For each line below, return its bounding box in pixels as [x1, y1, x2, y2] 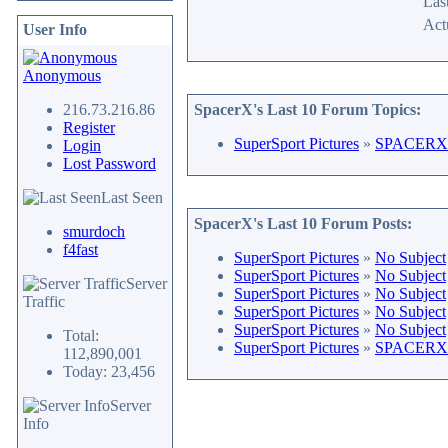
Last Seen [101, 189, 163, 206]
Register [63, 119, 115, 136]
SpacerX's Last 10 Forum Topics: [194, 101, 421, 118]
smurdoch [63, 223, 125, 240]
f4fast [63, 241, 98, 258]
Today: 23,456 [63, 363, 155, 380]
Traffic [23, 293, 65, 310]
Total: [63, 327, 99, 344]
